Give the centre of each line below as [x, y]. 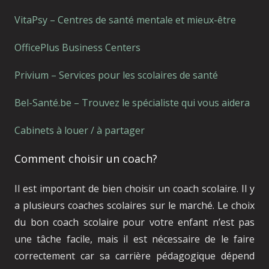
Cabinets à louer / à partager [80, 130]
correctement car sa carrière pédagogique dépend [134, 255]
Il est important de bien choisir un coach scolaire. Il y [134, 188]
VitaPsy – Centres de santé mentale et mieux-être [125, 20]
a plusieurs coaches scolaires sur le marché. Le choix [134, 205]
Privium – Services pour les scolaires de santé [116, 75]
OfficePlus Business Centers [77, 47]
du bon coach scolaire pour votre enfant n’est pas [134, 222]
